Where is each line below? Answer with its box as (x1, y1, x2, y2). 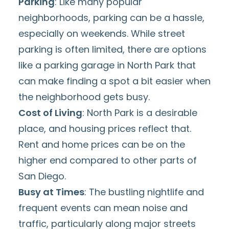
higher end (18, 154, 67, 167)
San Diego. (18, 170, 66, 182)
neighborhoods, (18, 11, 93, 24)
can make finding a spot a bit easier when (18, 75, 211, 87)
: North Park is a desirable (82, 106, 197, 119)
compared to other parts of (67, 154, 197, 167)
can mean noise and (91, 201, 188, 214)
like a (18, 59, 44, 72)
